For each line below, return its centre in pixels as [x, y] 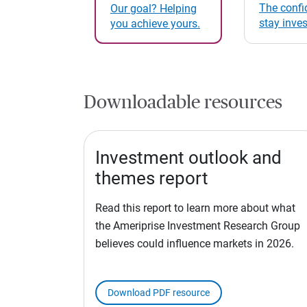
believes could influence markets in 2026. [195, 244]
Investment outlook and [188, 158]
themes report [152, 179]
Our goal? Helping [153, 8]
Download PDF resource [159, 293]
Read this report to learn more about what [195, 208]
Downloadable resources [183, 103]
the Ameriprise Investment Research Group [198, 226]
